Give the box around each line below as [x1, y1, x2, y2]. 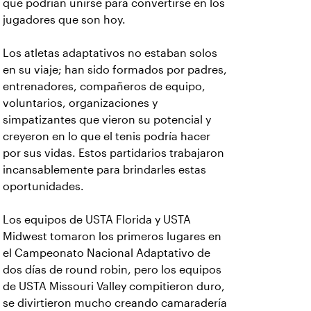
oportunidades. [3, 180, 84, 192]
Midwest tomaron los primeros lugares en [3, 230, 221, 242]
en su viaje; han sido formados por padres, [3, 64, 227, 76]
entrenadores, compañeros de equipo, [3, 81, 205, 92]
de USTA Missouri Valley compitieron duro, [3, 280, 225, 292]
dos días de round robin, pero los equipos [3, 264, 221, 276]
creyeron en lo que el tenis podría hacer [3, 131, 210, 142]
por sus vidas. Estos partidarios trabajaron [3, 147, 224, 159]
